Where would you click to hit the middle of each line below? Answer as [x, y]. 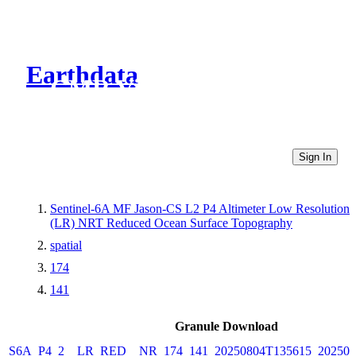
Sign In [315, 157]
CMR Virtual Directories [185, 89]
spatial [66, 245]
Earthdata [82, 75]
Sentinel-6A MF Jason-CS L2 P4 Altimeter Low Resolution [200, 208]
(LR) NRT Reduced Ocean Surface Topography [171, 222]
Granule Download [226, 326]
